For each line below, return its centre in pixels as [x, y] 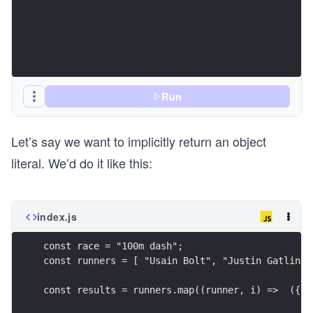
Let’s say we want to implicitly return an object [139, 141]
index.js [57, 217]
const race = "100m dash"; [113, 246]
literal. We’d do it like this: [82, 163]
